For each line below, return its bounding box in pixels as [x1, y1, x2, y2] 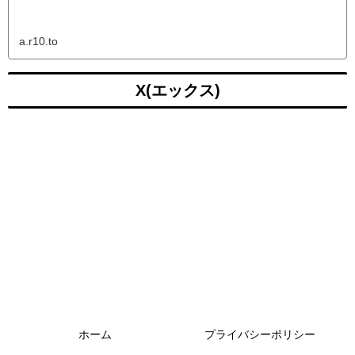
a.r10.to [19, 35, 59, 48]
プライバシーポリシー [204, 327, 315, 341]
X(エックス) [135, 81, 220, 99]
